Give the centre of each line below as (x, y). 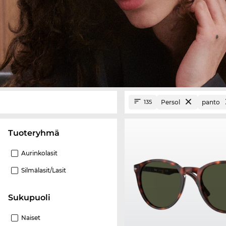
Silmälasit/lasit (44, 170)
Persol (171, 102)
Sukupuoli (32, 197)
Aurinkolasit (39, 153)
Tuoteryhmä (36, 133)
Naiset (31, 217)
